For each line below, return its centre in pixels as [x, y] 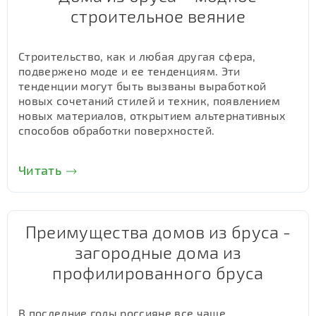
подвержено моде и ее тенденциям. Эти [129, 71]
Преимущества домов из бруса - [158, 232]
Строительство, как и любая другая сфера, [137, 56]
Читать [40, 170]
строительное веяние [158, 16]
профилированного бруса [158, 273]
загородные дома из [158, 252]
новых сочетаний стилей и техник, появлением [150, 101]
